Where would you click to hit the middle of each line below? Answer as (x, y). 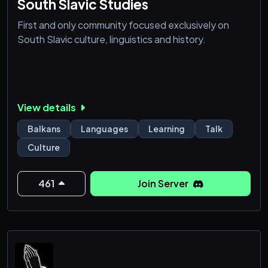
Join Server (164, 183)
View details (48, 107)
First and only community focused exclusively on (123, 25)
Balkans (44, 128)
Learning (167, 128)
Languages (104, 128)
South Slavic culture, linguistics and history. (112, 39)
